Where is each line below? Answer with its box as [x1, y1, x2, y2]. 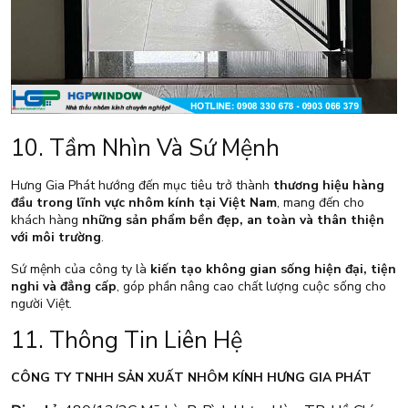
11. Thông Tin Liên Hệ [11, 323, 242, 356]
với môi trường [11, 228, 101, 246]
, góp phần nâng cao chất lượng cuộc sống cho [117, 277, 386, 295]
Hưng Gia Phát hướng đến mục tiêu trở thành [11, 176, 273, 194]
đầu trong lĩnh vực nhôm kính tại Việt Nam [11, 193, 277, 211]
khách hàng [11, 210, 82, 229]
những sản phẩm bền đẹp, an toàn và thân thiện [82, 210, 384, 229]
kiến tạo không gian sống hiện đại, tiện [150, 260, 396, 278]
